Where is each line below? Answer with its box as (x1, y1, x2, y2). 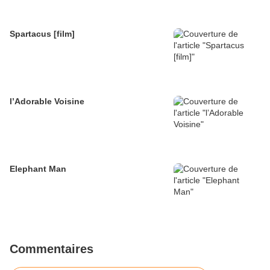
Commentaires (10, 242, 93, 256)
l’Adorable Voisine (10, 96, 84, 106)
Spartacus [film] (10, 28, 75, 39)
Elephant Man (10, 163, 66, 174)
